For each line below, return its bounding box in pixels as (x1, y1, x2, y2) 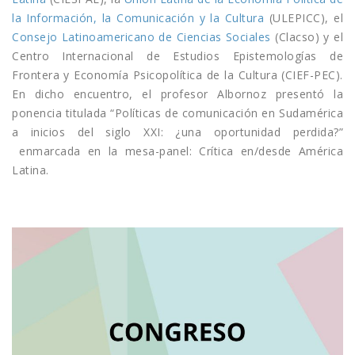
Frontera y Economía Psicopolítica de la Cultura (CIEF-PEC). (12, 67, 343, 82)
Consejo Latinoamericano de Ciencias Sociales (12, 29, 271, 44)
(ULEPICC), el (264, 10, 343, 25)
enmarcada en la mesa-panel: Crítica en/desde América (12, 143, 343, 158)
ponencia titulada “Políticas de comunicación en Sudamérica (12, 105, 343, 120)
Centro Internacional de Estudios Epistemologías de (12, 48, 343, 63)
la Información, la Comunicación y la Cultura (12, 10, 265, 25)
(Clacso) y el (270, 29, 344, 44)
